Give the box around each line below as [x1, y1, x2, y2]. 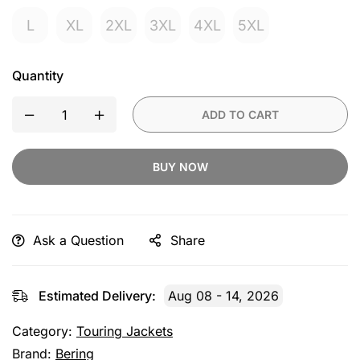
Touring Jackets [76, 323, 173, 339]
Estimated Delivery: [39, 288, 156, 304]
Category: [12, 323, 72, 339]
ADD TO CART [202, 108, 279, 121]
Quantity [12, 67, 63, 84]
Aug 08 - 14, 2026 [168, 288, 279, 304]
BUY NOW [152, 160, 208, 174]
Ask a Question [33, 232, 124, 248]
